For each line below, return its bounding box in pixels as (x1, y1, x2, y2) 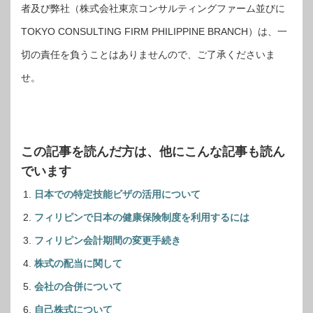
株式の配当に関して (34, 258, 122, 269)
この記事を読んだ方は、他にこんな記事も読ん (21, 145, 285, 159)
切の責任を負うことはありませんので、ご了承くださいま (21, 49, 275, 60)
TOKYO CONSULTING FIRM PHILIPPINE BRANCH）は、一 (21, 26, 287, 37)
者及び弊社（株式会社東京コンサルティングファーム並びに (21, 3, 285, 14)
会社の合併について (34, 281, 122, 292)
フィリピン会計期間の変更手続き (34, 235, 181, 246)
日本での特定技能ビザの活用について (34, 189, 201, 200)
